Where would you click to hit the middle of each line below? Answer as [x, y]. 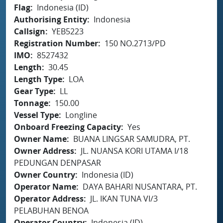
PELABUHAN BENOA [51, 210]
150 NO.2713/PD [135, 43]
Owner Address [44, 151]
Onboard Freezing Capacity [67, 127]
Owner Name [40, 139]
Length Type [38, 79]
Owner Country [45, 174]
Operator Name [45, 186]
